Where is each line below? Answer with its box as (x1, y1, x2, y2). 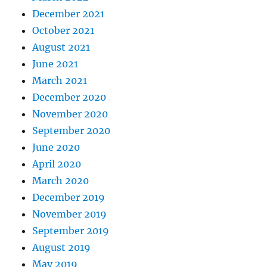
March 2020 (32, 175, 89, 187)
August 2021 (32, 41, 91, 54)
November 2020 (32, 108, 108, 120)
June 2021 (32, 58, 79, 70)
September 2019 (32, 225, 110, 237)
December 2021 (32, 8, 105, 20)
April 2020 (32, 158, 82, 170)
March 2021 (32, 74, 88, 87)
